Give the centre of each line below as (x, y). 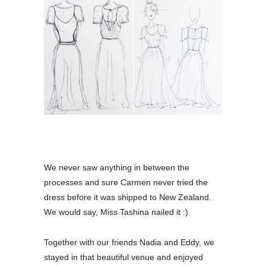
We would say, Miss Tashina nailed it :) (116, 212)
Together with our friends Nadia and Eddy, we (129, 242)
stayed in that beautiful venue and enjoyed (123, 257)
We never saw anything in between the (117, 167)
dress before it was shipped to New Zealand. (128, 197)
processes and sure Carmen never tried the (126, 182)
